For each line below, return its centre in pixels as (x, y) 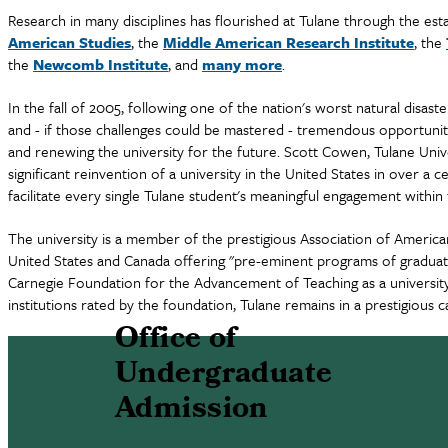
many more (242, 64)
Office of (175, 341)
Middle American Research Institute (288, 42)
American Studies (69, 42)
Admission (191, 411)
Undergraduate (223, 376)
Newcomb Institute (100, 64)
